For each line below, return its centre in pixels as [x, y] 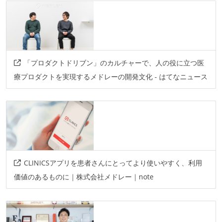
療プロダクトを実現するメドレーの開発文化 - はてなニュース [111, 76]
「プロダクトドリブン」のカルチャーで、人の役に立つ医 [114, 62]
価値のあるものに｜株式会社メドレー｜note [83, 176]
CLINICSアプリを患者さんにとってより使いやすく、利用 [113, 163]
